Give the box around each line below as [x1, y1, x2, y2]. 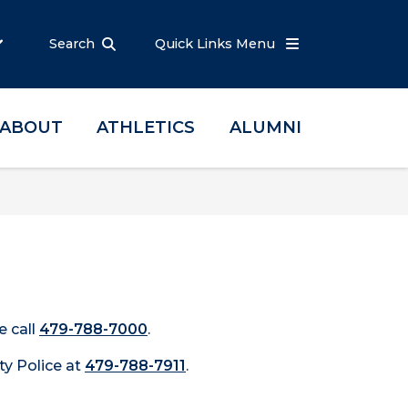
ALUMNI [229, 117, 301, 138]
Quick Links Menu [155, 36, 279, 52]
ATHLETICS [97, 117, 196, 138]
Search [49, 36, 95, 52]
